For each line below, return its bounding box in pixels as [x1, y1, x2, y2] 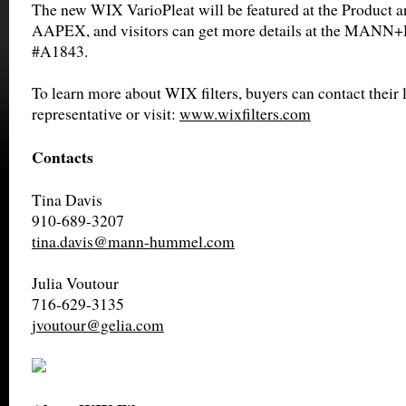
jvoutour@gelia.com [32, 314, 164, 335]
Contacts [32, 145, 93, 169]
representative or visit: [32, 103, 179, 124]
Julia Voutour [32, 273, 119, 294]
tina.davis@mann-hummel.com [32, 231, 235, 252]
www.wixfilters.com [179, 103, 311, 124]
